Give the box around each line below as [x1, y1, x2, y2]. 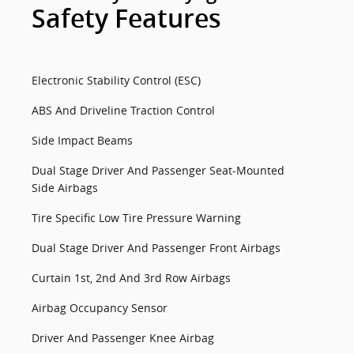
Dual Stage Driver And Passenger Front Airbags [32, 240, 281, 255]
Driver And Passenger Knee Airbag [32, 330, 214, 345]
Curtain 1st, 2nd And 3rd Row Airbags [32, 270, 231, 285]
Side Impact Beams [32, 133, 133, 148]
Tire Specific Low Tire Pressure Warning [32, 210, 241, 225]
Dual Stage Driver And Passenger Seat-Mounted [32, 163, 284, 178]
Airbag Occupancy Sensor [32, 300, 168, 315]
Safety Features [32, 4, 221, 34]
